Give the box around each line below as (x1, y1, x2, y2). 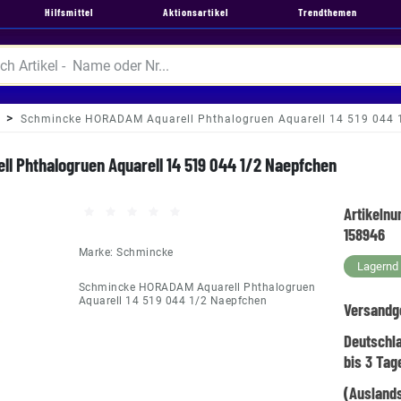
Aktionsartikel (163, 5, 228, 18)
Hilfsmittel (45, 5, 93, 18)
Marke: (78, 246, 117, 259)
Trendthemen (298, 5, 357, 18)
